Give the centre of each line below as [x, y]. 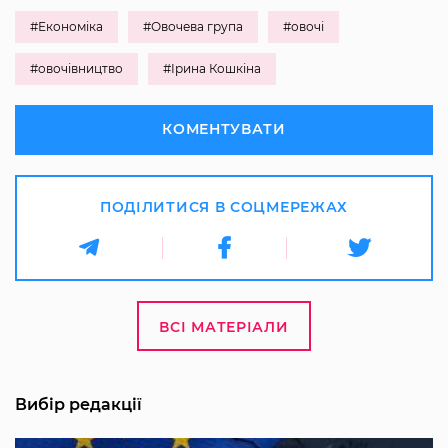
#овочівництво [76, 69]
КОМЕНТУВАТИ [224, 129]
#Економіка [66, 27]
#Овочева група [193, 27]
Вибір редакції [78, 405]
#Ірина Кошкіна [212, 69]
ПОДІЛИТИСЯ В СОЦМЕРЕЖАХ [224, 207]
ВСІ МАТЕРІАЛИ [224, 327]
